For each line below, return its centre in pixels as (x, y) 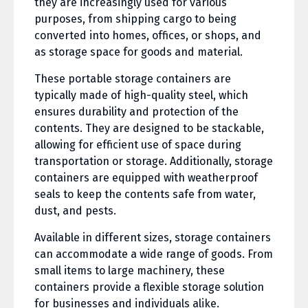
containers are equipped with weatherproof (146, 178)
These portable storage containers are (133, 79)
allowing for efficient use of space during (138, 145)
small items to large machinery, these (130, 271)
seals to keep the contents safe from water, (145, 195)
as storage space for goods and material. (139, 52)
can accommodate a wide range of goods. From (154, 254)
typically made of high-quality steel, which (141, 96)
